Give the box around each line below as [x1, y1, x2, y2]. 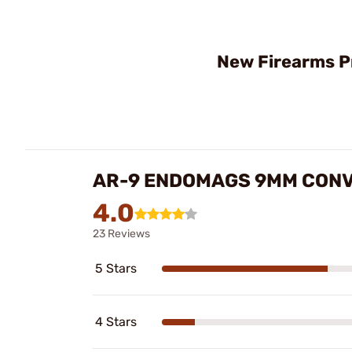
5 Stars [95, 261, 137, 277]
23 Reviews [93, 227, 150, 241]
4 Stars [95, 314, 137, 330]
